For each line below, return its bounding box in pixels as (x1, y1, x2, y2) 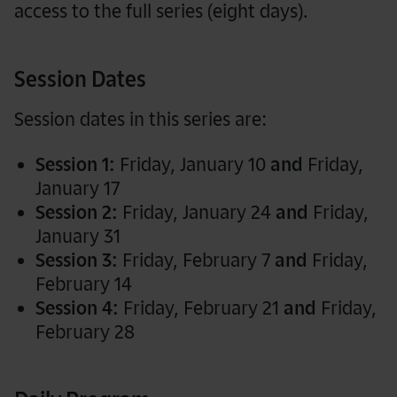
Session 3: (35, 249, 118, 271)
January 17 (35, 177, 120, 199)
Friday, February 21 (123, 297, 284, 319)
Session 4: (35, 297, 123, 319)
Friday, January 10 (115, 153, 270, 175)
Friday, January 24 (118, 201, 276, 223)
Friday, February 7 (118, 249, 275, 271)
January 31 (35, 225, 121, 247)
